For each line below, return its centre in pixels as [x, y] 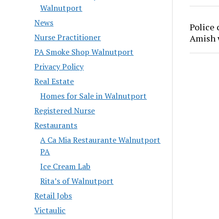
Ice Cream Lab [66, 166]
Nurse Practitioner [68, 37]
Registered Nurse [65, 111]
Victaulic [50, 210]
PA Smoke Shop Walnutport [84, 52]
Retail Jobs [53, 196]
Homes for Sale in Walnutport [94, 96]
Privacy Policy [59, 67]
